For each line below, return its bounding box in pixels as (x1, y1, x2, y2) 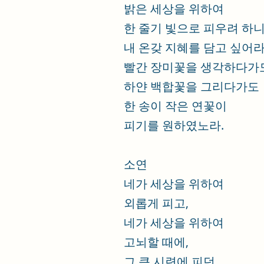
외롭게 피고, (124, 195, 189, 211)
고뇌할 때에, (124, 234, 189, 250)
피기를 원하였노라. (124, 117, 224, 133)
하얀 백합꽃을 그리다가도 (124, 78, 259, 94)
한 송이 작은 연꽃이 (124, 98, 227, 114)
